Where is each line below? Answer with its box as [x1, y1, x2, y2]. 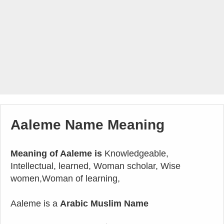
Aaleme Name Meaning [10, 117, 164, 132]
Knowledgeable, [102, 148, 168, 158]
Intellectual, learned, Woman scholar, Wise [10, 161, 180, 171]
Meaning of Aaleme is [10, 148, 102, 158]
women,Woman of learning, [10, 173, 120, 183]
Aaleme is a [10, 198, 60, 208]
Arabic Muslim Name [60, 198, 148, 208]
